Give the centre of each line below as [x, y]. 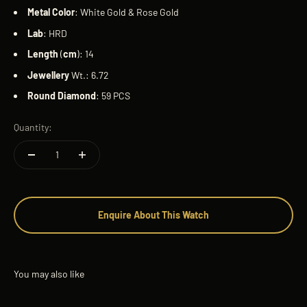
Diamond [77, 95]
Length [43, 54]
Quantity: [33, 127]
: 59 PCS [113, 95]
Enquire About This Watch [153, 214]
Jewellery [48, 75]
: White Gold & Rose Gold [127, 12]
